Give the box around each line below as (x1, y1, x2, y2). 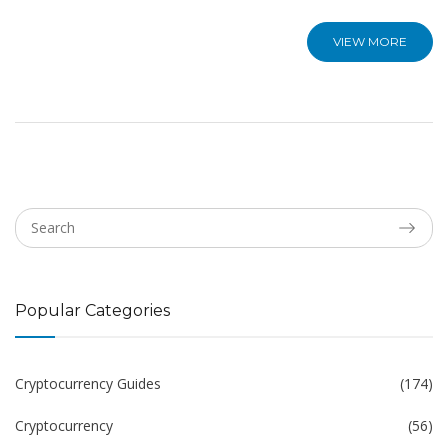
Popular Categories (15, 301, 170, 321)
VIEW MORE (333, 34, 407, 50)
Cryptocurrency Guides (15, 374, 161, 394)
